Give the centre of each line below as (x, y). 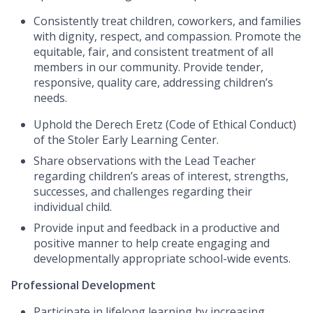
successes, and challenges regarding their (143, 192)
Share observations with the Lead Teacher (145, 161)
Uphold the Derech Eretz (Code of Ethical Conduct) (165, 125)
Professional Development (83, 285)
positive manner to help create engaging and (152, 243)
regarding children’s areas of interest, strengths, (161, 176)
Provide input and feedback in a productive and (156, 228)
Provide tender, (223, 67)
